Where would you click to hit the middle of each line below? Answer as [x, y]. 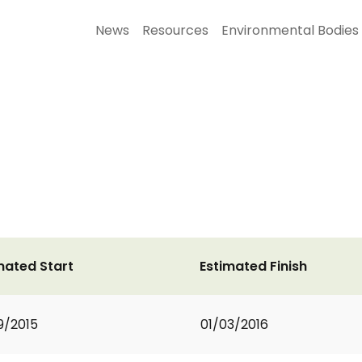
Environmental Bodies [290, 30]
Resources [175, 30]
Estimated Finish [253, 266]
